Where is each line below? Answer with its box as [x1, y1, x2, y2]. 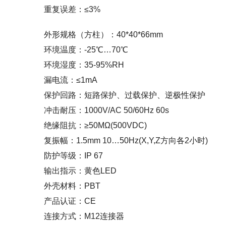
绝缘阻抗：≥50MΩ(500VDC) [44, 121, 147, 130]
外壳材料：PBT [44, 182, 100, 190]
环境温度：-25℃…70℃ [44, 45, 128, 54]
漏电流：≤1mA [44, 76, 97, 84]
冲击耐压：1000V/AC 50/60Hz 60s [44, 106, 169, 115]
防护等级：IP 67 [44, 151, 103, 160]
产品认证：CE [44, 197, 96, 205]
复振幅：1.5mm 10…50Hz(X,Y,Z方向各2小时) [44, 136, 208, 145]
